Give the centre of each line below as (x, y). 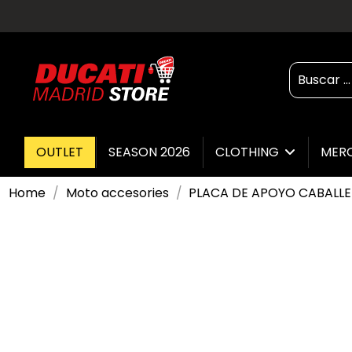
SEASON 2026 (149, 152)
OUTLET (60, 152)
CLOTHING (249, 152)
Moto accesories (117, 192)
